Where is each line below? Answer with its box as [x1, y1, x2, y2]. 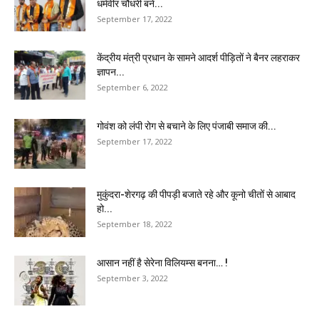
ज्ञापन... [97, 66, 125, 78]
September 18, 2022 [97, 219, 172, 230]
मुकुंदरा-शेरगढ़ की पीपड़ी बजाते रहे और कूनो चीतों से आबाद [97, 189, 296, 201]
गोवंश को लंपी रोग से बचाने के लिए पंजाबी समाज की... [97, 120, 276, 132]
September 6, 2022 [97, 82, 168, 93]
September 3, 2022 [97, 273, 168, 284]
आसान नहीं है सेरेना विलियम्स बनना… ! [97, 257, 228, 269]
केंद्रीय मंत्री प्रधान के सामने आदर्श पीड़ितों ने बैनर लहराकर [97, 52, 300, 64]
